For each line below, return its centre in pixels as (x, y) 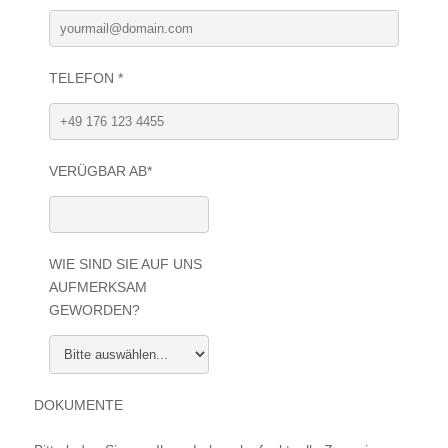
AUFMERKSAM (97, 287)
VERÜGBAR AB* (100, 171)
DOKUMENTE (78, 405)
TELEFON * (85, 78)
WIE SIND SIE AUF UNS (125, 264)
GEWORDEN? (94, 310)
